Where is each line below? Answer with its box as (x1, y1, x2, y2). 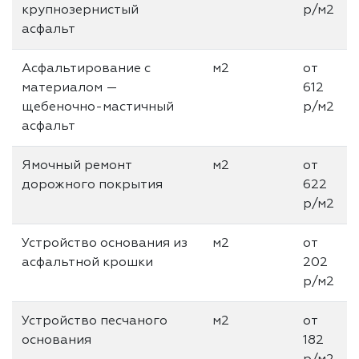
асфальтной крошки (22, 256, 153, 269)
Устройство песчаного (22, 314, 167, 328)
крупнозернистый (22, 3, 139, 17)
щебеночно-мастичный (22, 100, 174, 114)
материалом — (22, 81, 118, 95)
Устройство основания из (22, 236, 188, 250)
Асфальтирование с (22, 62, 151, 75)
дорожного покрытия (22, 178, 163, 192)
